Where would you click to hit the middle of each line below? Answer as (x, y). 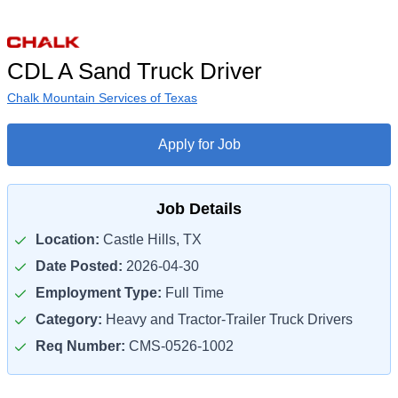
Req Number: (80, 346)
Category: (69, 319)
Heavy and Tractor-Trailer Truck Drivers (227, 319)
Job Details (199, 209)
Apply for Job (199, 144)
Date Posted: (79, 266)
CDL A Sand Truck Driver (135, 71)
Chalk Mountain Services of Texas (102, 98)
